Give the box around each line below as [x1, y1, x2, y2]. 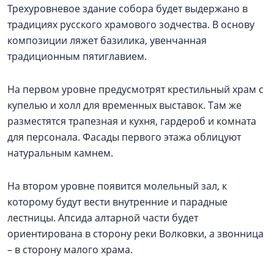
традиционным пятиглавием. [7, 50, 147, 64]
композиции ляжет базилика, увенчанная [7, 34, 207, 48]
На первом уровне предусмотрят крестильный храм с [7, 83, 264, 97]
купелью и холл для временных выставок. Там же [7, 98, 242, 113]
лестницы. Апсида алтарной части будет [7, 211, 198, 225]
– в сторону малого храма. [7, 243, 135, 257]
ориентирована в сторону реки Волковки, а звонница [7, 227, 264, 241]
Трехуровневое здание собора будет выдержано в [7, 2, 248, 16]
